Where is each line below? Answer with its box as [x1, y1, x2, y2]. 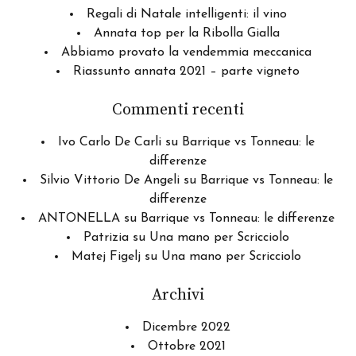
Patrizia [83, 231, 129, 245]
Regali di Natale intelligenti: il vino [86, 8, 287, 21]
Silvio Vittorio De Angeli [40, 174, 180, 188]
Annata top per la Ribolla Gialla [93, 27, 280, 41]
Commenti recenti [112, 100, 244, 121]
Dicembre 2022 [142, 321, 230, 335]
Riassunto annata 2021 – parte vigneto [73, 65, 300, 79]
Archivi [152, 285, 204, 306]
